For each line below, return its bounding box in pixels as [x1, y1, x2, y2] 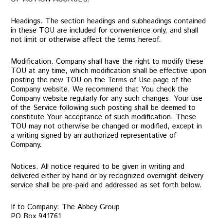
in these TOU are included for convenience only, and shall [11, 25, 199, 36]
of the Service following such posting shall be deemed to [11, 103, 196, 113]
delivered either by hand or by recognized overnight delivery [11, 171, 204, 181]
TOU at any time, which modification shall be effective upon [11, 66, 207, 76]
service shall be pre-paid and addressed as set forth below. [11, 180, 202, 190]
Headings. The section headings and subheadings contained [11, 16, 206, 26]
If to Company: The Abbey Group [11, 202, 120, 212]
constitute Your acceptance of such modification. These [11, 112, 197, 122]
